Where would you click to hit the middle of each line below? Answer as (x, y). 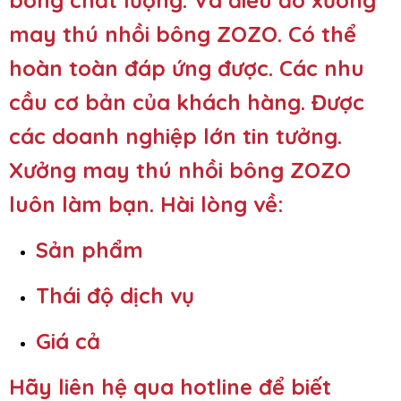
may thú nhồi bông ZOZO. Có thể (183, 34)
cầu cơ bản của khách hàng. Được (187, 102)
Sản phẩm (90, 249)
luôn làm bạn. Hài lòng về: (146, 204)
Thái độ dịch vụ (115, 295)
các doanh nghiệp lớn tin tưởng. (175, 136)
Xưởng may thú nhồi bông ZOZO (180, 170)
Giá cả (68, 341)
